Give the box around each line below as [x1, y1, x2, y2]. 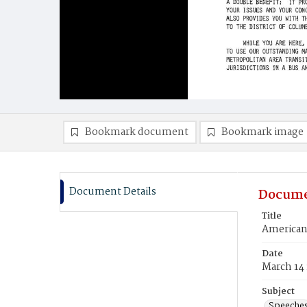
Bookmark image [221, 124, 304, 140]
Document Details [69, 184, 156, 200]
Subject [262, 284, 295, 299]
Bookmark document [85, 124, 188, 140]
